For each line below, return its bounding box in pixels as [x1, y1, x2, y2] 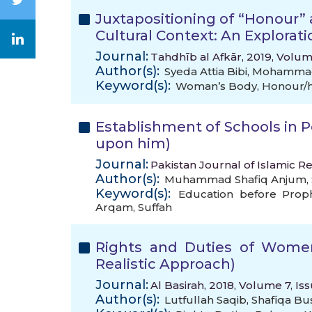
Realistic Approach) [95, 256, 235, 272]
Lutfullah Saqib [164, 293, 247, 306]
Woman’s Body [175, 79, 257, 93]
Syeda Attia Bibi [164, 65, 247, 78]
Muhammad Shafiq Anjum [164, 173, 306, 186]
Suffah [138, 201, 172, 214]
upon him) [95, 135, 171, 152]
